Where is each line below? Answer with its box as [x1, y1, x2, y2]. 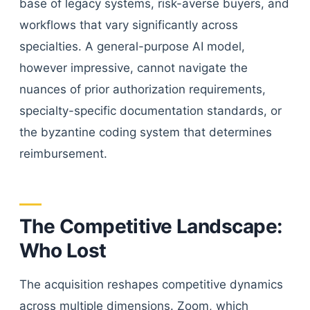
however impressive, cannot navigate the [19, 61, 248, 75]
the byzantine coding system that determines [19, 125, 272, 139]
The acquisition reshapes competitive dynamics [19, 277, 283, 291]
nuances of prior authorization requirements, [19, 82, 266, 96]
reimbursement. [19, 147, 107, 161]
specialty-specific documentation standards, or [19, 104, 282, 118]
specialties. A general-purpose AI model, [19, 39, 245, 53]
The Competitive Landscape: [19, 215, 282, 238]
